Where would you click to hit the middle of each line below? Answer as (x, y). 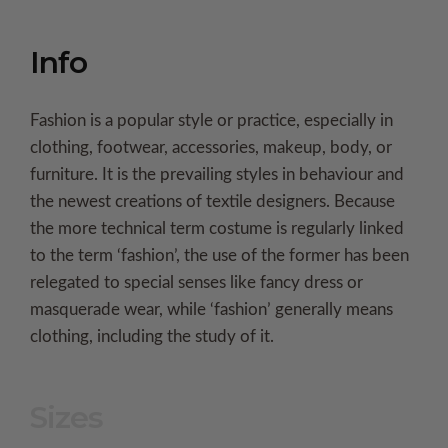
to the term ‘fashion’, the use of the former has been (219, 256)
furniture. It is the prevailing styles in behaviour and (217, 175)
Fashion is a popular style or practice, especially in (211, 121)
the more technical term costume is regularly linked (217, 229)
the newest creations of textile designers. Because (212, 202)
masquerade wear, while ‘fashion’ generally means (211, 310)
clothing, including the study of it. (152, 337)
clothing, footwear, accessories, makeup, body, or (211, 148)
